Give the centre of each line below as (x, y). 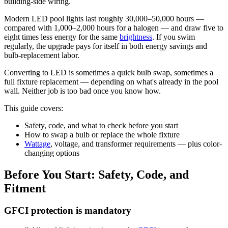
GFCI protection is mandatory (68, 211)
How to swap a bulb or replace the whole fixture (102, 134)
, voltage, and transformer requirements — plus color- (136, 144)
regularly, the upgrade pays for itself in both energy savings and (106, 46)
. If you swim (174, 37)
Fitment (25, 188)
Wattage (37, 144)
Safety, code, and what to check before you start (101, 125)
